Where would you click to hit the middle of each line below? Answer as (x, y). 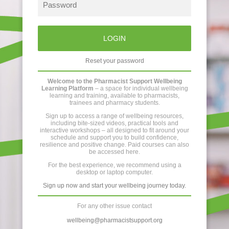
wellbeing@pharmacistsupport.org (114, 220)
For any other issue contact (114, 206)
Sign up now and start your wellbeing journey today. (114, 186)
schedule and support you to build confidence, (114, 138)
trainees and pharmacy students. (114, 103)
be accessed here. (114, 152)
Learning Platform (67, 88)
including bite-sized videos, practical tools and (114, 123)
